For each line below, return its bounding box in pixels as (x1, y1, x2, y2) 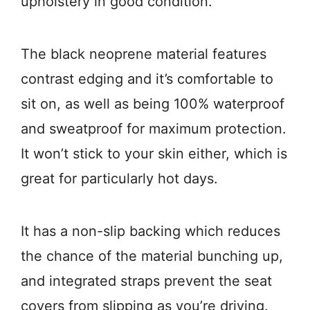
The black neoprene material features (21, 46, 266, 63)
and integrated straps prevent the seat (21, 273, 272, 290)
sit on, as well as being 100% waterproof (21, 95, 284, 113)
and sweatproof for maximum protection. (21, 120, 286, 138)
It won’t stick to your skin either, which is (21, 145, 287, 163)
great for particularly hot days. (21, 170, 218, 188)
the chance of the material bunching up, (21, 248, 283, 265)
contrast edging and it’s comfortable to (21, 71, 273, 88)
